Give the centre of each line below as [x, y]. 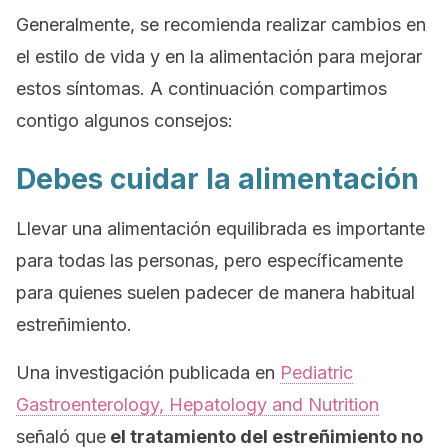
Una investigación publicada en [148, 372]
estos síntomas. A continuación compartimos [201, 88]
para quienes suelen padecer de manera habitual [215, 292]
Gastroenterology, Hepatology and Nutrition [197, 404]
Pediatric [316, 372]
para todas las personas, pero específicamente [209, 260]
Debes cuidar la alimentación [217, 179]
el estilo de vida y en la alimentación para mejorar [219, 56]
